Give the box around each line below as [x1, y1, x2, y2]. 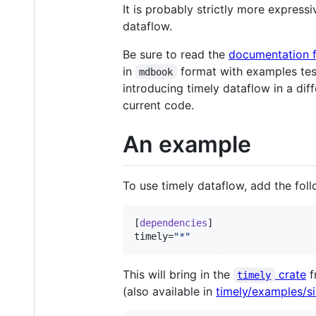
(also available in [123, 284, 216, 299]
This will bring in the [123, 267, 233, 282]
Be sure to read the [123, 47, 229, 61]
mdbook [139, 66, 174, 78]
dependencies [140, 217, 207, 229]
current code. [123, 97, 194, 112]
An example [123, 130, 251, 158]
